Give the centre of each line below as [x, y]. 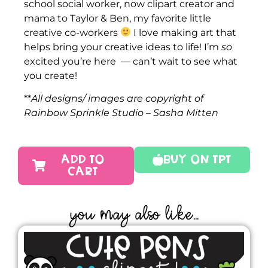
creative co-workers [72, 32]
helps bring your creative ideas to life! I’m [123, 47]
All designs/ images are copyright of [117, 98]
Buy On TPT [197, 160]
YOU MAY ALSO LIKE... [134, 217]
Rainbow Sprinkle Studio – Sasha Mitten [121, 112]
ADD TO [83, 160]
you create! [52, 75]
